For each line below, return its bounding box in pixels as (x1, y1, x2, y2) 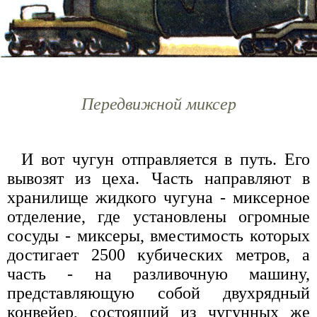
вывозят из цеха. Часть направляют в (7, 168, 310, 188)
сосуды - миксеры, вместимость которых (7, 226, 310, 245)
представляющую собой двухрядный (7, 283, 310, 302)
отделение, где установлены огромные (7, 207, 310, 226)
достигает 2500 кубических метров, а (7, 245, 310, 264)
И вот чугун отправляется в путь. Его (21, 149, 310, 168)
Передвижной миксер (81, 94, 236, 113)
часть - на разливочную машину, (7, 264, 310, 283)
